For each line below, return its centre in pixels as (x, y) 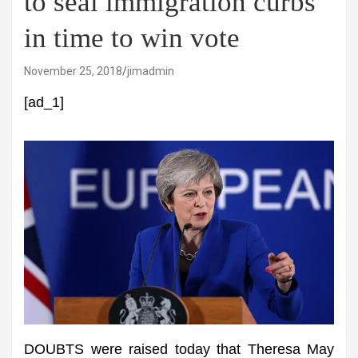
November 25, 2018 (73, 71)
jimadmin (151, 71)
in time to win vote (132, 38)
